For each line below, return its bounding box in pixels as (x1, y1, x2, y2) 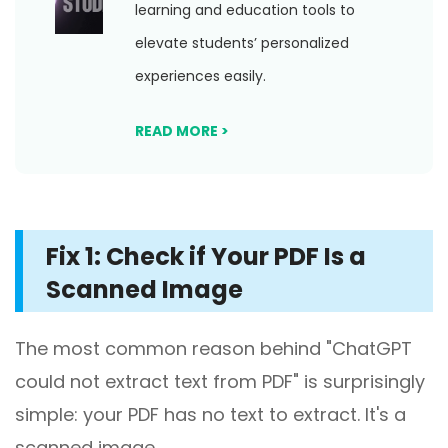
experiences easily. (134, 66, 266, 86)
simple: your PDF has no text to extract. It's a (15, 402, 406, 427)
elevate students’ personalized (134, 33, 349, 53)
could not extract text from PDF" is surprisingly (15, 369, 425, 394)
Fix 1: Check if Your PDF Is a (46, 240, 366, 273)
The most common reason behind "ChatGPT (15, 336, 412, 361)
